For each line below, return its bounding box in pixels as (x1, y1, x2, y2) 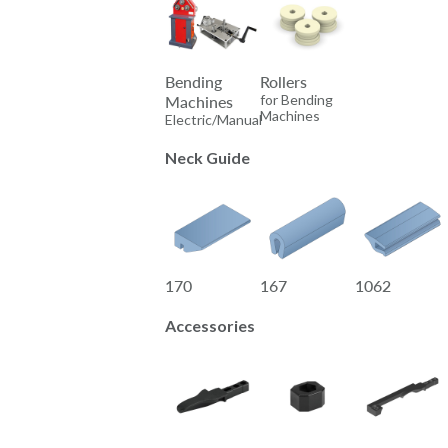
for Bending (260, 90, 333, 108)
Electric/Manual (165, 110, 262, 128)
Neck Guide (165, 147, 250, 167)
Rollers (260, 71, 307, 91)
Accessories (165, 315, 255, 335)
